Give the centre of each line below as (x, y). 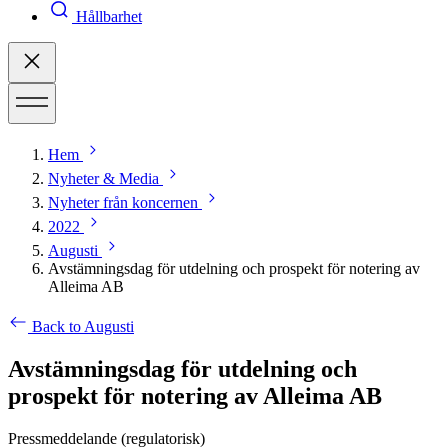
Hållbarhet (109, 17)
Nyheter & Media (103, 179)
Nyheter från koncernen (123, 203)
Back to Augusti (83, 327)
